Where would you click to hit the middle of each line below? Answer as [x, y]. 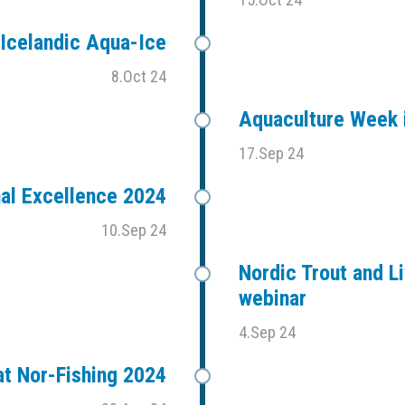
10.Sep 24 [134, 231]
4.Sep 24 [267, 333]
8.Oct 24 [139, 77]
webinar [273, 299]
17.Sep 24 [271, 154]
